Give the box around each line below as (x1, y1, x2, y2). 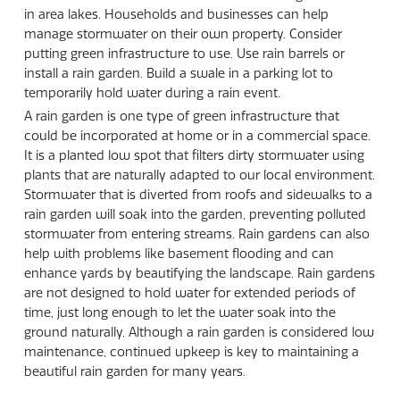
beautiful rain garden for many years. (23, 363, 246, 380)
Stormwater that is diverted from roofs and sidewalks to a (23, 187, 372, 204)
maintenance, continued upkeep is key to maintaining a (23, 344, 359, 361)
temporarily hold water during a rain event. (23, 84, 280, 101)
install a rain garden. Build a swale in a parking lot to (23, 64, 333, 81)
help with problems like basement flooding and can (23, 246, 334, 262)
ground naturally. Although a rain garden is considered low (23, 324, 374, 341)
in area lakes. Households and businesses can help (23, 5, 329, 22)
